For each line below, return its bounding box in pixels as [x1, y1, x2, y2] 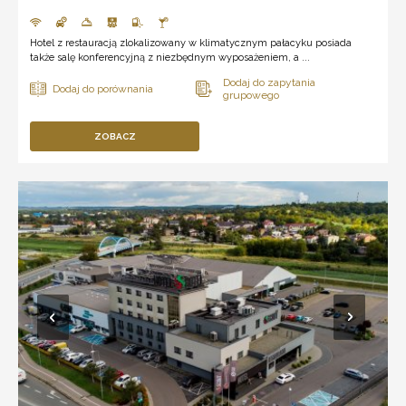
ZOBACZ [93, 130, 136, 141]
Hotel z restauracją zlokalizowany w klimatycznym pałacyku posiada [30, 36, 352, 49]
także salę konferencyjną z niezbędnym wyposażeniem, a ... [30, 51, 310, 63]
